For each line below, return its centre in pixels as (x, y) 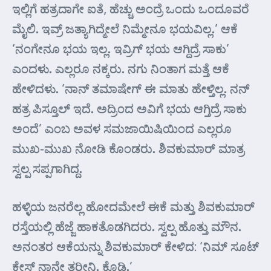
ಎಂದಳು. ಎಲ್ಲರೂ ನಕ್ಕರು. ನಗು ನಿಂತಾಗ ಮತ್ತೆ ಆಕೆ (121, 68)
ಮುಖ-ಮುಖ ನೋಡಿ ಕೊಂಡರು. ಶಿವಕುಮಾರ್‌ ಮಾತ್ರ (128, 148)
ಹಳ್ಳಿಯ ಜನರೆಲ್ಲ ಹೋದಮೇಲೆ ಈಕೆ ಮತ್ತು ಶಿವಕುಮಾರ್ (133, 206)
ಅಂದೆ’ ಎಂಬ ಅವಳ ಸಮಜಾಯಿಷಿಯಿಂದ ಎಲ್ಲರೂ (122, 128)
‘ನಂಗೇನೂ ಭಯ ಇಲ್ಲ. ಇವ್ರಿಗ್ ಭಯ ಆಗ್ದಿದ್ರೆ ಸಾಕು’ (121, 48)
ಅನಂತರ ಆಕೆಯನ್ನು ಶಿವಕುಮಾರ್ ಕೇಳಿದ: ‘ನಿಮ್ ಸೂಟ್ (135, 246)
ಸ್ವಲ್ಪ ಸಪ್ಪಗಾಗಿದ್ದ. (47, 168)
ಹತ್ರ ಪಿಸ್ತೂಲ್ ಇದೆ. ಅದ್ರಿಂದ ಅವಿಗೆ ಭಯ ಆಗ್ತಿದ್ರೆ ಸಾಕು (129, 108)
